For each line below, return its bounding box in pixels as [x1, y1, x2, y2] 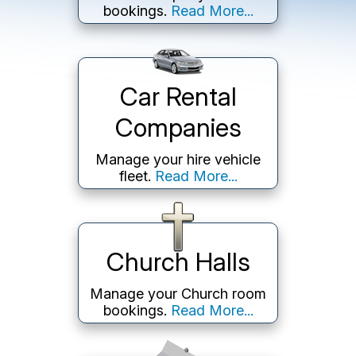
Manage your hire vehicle [95, 151, 261, 168]
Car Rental [119, 81, 237, 112]
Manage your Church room [90, 285, 266, 302]
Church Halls [106, 246, 250, 277]
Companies [114, 112, 242, 143]
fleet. [118, 168, 155, 184]
